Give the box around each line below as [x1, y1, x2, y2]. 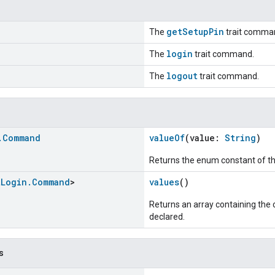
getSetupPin [166, 25, 224, 37]
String [225, 131, 256, 144]
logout [166, 69, 198, 82]
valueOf [149, 131, 185, 144]
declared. [149, 211, 185, 222]
